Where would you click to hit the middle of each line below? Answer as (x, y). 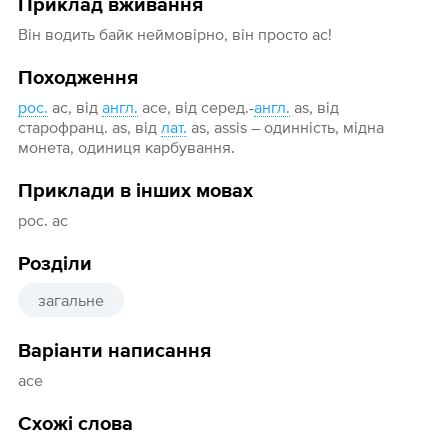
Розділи (54, 264)
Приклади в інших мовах (135, 191)
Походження (77, 78)
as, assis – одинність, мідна (285, 127)
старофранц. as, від (89, 127)
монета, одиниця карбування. (126, 147)
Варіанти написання (114, 351)
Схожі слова (75, 424)
